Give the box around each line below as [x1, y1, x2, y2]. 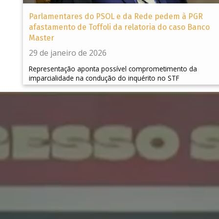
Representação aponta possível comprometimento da [29, 64, 197, 74]
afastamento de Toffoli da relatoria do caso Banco [29, 22, 210, 32]
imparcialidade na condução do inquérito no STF [29, 73, 179, 83]
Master [29, 33, 54, 43]
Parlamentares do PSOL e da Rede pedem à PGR [29, 12, 203, 22]
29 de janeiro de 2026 [29, 47, 107, 59]
